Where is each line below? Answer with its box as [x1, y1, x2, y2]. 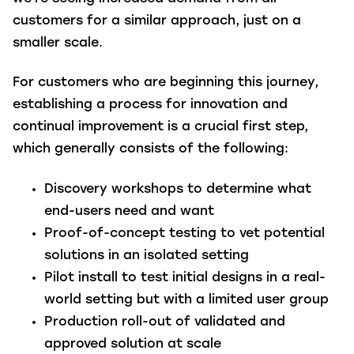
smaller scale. [13, 36, 111, 50]
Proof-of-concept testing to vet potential [44, 227, 325, 240]
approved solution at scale [44, 337, 225, 351]
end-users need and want [44, 205, 218, 218]
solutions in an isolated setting [44, 249, 253, 262]
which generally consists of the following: [13, 143, 288, 156]
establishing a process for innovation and [13, 99, 288, 112]
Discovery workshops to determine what [44, 183, 311, 196]
